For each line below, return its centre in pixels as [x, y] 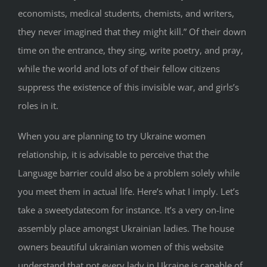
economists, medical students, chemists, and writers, [126, 13]
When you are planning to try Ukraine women [112, 136]
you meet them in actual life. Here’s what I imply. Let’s [128, 192]
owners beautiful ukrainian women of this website [121, 247]
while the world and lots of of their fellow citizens [119, 69]
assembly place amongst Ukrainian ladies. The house [126, 229]
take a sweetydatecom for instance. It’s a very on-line [126, 210]
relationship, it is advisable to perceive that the [113, 155]
